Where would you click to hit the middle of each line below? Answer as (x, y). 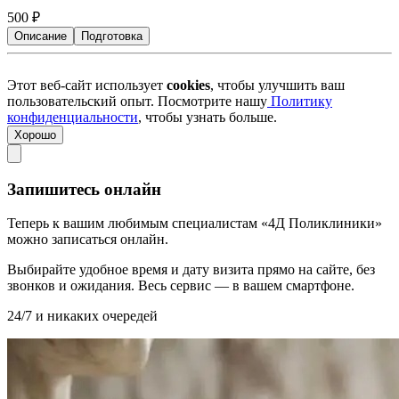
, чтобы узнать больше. (208, 117)
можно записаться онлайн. (88, 240)
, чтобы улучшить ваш (277, 85)
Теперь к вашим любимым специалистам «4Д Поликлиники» (195, 224)
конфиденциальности (73, 117)
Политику (301, 101)
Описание (41, 36)
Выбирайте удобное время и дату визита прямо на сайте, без (191, 270)
